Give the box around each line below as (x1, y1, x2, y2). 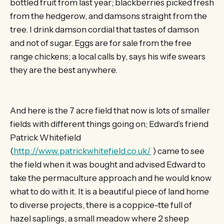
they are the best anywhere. (10, 64, 117, 75)
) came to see (151, 145, 204, 156)
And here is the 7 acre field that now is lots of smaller (10, 105, 210, 115)
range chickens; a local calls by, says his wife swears (10, 51, 205, 61)
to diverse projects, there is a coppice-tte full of (10, 199, 192, 210)
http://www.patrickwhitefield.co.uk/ (13, 145, 151, 156)
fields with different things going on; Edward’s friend (10, 118, 208, 129)
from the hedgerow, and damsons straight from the (10, 10, 207, 21)
